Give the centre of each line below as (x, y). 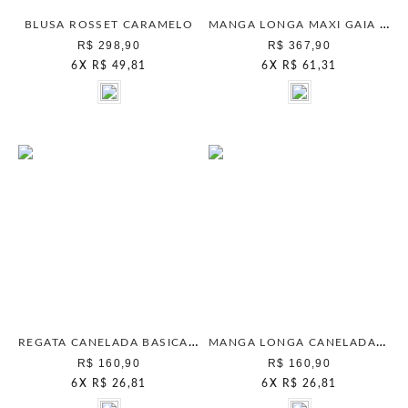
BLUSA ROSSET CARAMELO (109, 25)
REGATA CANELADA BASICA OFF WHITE (193, 343)
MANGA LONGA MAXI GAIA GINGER (384, 25)
